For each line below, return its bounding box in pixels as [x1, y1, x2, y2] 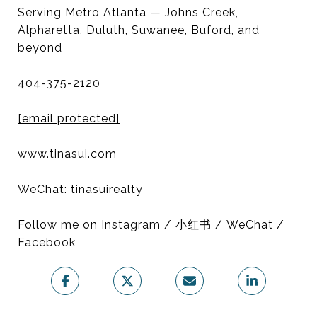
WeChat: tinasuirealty [18, 182, 143, 196]
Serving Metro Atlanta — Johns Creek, [18, 5, 238, 19]
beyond [18, 40, 62, 54]
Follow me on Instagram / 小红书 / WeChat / [18, 217, 284, 231]
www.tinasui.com [18, 146, 117, 161]
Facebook [18, 235, 76, 249]
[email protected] [18, 111, 120, 125]
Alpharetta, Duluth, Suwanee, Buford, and [18, 23, 260, 37]
